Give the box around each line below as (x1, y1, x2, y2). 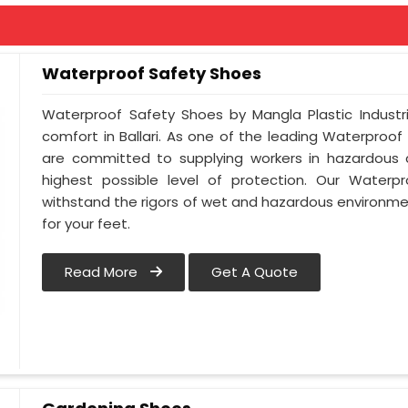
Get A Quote (211, 262, 299, 282)
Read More (65, 262, 142, 282)
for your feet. (42, 214, 131, 234)
